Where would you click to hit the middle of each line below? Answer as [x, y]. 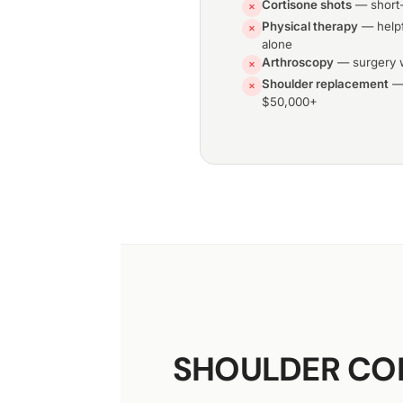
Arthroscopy [298, 63]
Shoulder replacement [325, 84]
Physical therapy [310, 27]
